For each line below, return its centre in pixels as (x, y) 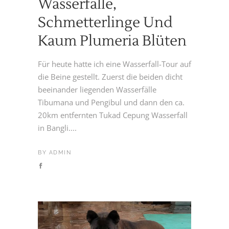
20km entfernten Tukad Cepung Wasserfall (113, 115)
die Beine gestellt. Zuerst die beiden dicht (110, 77)
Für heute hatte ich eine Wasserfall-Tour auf (114, 64)
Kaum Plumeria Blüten (112, 41)
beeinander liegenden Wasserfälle (97, 90)
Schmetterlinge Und (105, 23)
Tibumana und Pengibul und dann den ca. (111, 102)
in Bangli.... (57, 128)
